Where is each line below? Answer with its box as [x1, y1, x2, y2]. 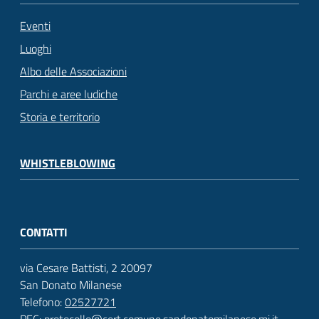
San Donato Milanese [20, 276, 122, 294]
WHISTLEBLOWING [20, 154, 115, 172]
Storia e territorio [20, 108, 100, 125]
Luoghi [20, 39, 51, 57]
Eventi [20, 16, 51, 34]
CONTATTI [20, 224, 68, 241]
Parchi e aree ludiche [20, 85, 117, 103]
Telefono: [20, 293, 65, 311]
